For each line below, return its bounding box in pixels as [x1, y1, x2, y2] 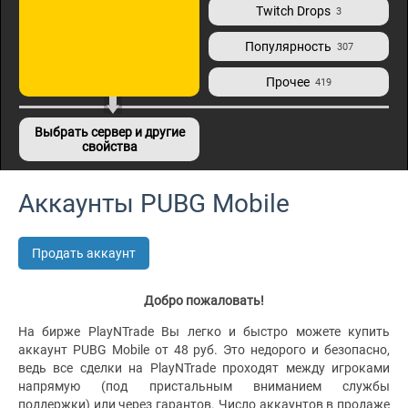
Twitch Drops [256, 4, 331, 18]
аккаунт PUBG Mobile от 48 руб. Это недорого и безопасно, [18, 342, 390, 357]
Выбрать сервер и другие [34, 125, 185, 139]
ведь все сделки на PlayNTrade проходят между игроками [18, 361, 390, 375]
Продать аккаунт [32, 246, 136, 260]
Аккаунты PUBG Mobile [18, 189, 290, 219]
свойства [81, 139, 138, 154]
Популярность [244, 39, 331, 54]
